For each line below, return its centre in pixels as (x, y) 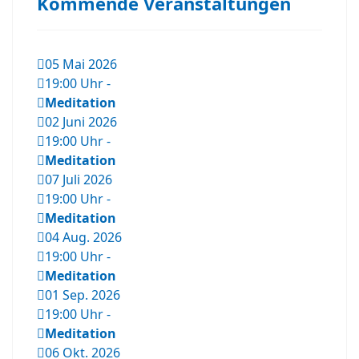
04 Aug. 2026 (83, 238)
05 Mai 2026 (81, 65)
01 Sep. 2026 (83, 295)
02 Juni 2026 (81, 122)
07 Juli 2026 (79, 180)
